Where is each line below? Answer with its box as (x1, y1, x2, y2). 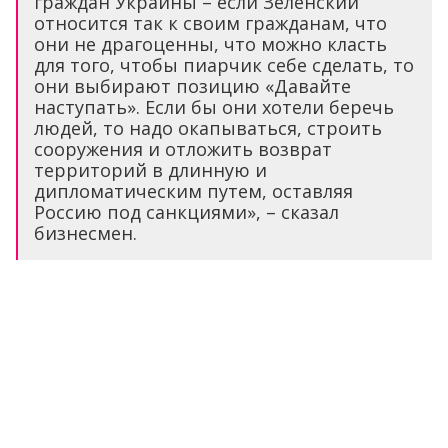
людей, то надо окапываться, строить (34, 115, 382, 140)
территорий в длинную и (34, 157, 267, 182)
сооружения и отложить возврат (34, 136, 332, 161)
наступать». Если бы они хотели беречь (34, 94, 394, 119)
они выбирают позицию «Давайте (34, 73, 351, 98)
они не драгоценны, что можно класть (34, 31, 387, 56)
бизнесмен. (34, 220, 137, 245)
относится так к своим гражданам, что (34, 10, 387, 35)
